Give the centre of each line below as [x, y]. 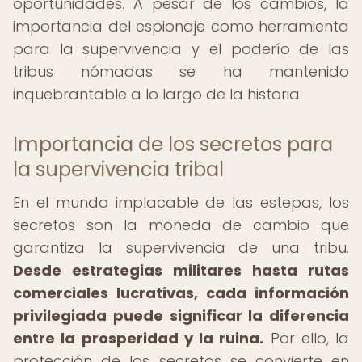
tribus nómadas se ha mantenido [181, 72]
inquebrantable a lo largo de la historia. [158, 94]
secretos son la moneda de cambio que [181, 225]
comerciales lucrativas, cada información [181, 293]
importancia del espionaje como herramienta [181, 26]
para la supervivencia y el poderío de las [181, 49]
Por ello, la [306, 338]
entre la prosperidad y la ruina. [139, 338]
